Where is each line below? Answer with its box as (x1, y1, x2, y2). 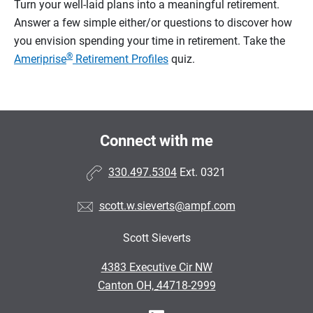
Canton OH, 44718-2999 (97, 278, 216, 292)
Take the (243, 34, 285, 48)
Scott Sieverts (122, 231, 191, 245)
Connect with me (100, 131, 213, 150)
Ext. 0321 (180, 165, 226, 179)
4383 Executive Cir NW (101, 260, 212, 274)
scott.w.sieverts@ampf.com (99, 198, 235, 212)
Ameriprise (14, 52, 66, 66)
